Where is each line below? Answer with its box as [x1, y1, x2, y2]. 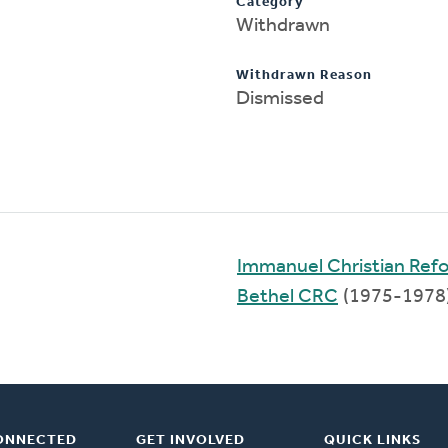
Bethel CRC [237, 286, 338, 307]
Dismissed [236, 88, 324, 109]
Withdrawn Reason [236, 67, 372, 83]
